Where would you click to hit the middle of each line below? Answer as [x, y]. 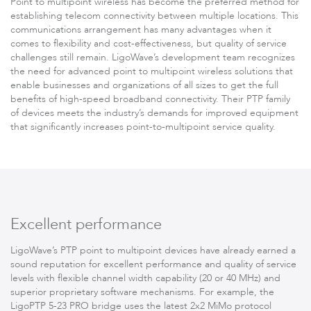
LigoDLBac [155, 185]
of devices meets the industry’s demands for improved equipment [154, 113]
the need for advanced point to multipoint [104, 71]
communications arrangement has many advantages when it [141, 30]
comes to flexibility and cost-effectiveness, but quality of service [149, 43]
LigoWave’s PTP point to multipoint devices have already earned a [153, 250]
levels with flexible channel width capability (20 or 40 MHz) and [145, 278]
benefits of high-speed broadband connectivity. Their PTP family [150, 99]
